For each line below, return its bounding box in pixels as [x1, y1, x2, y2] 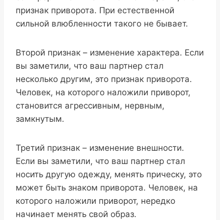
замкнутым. [16, 114, 64, 124]
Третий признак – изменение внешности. [16, 143, 184, 153]
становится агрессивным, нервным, [16, 101, 165, 111]
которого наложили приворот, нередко [16, 196, 175, 206]
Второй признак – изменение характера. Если [16, 48, 204, 58]
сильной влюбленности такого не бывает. [16, 19, 188, 29]
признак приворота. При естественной [16, 5, 174, 16]
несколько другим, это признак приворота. [16, 74, 192, 84]
